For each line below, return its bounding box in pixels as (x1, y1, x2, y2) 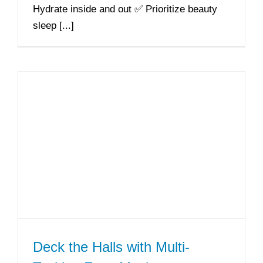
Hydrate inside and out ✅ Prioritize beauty (33, 4, 217, 15)
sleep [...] (33, 20, 74, 31)
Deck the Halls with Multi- (33, 238, 190, 255)
